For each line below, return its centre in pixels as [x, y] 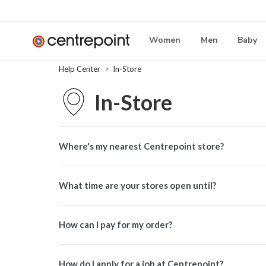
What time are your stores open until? [137, 185]
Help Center [80, 69]
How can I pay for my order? [115, 224]
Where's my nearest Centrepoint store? [141, 146]
